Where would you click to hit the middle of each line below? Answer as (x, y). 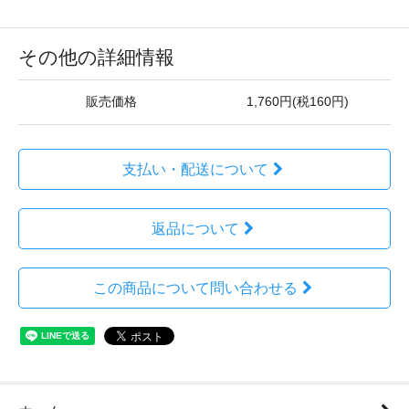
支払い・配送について (195, 169)
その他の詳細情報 (96, 57)
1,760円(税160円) (298, 102)
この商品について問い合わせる (195, 288)
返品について (195, 229)
